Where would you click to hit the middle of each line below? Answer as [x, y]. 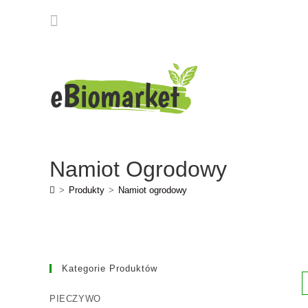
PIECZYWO [75, 299]
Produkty [87, 190]
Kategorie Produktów [110, 268]
